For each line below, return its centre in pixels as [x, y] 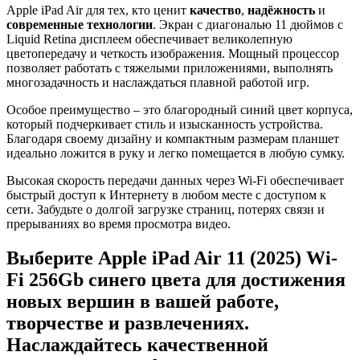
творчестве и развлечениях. [128, 323]
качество [215, 10]
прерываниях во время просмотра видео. [119, 223]
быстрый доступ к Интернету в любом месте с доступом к [166, 194]
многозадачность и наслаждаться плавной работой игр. [158, 82]
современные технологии [80, 24]
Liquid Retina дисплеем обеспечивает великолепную [149, 39]
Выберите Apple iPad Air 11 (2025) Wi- [172, 258]
